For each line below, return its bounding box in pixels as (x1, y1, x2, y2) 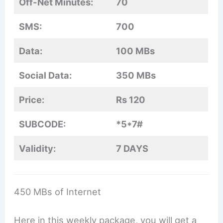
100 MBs (116, 45, 155, 57)
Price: (19, 94, 45, 106)
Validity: (19, 143, 56, 154)
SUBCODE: (19, 118, 66, 130)
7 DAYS (116, 143, 149, 154)
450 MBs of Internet (14, 186, 102, 197)
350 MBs (116, 70, 156, 81)
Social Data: (19, 70, 72, 81)
